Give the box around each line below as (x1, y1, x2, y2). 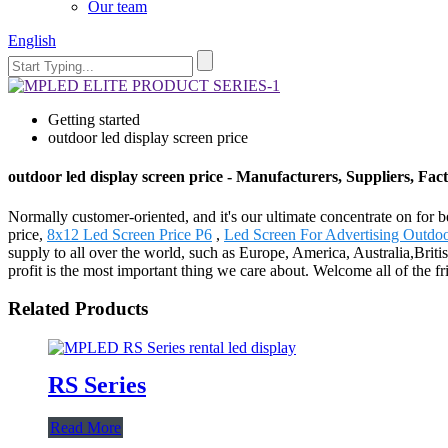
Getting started (48, 111, 140, 128)
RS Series (48, 371, 146, 398)
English (8, 32, 56, 49)
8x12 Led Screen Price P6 (47, 225, 212, 243)
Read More (50, 418, 121, 436)
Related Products (8, 298, 148, 320)
